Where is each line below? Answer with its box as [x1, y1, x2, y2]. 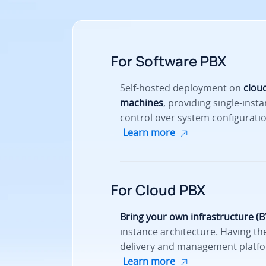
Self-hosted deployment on [120, 81, 243, 95]
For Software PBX [111, 51, 226, 71]
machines [120, 96, 163, 110]
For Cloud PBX [111, 180, 205, 200]
